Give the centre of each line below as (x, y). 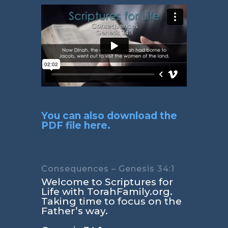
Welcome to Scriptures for (107, 182)
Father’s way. (74, 211)
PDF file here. (76, 125)
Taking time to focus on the (111, 201)
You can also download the (109, 116)
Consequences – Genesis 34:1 (108, 168)
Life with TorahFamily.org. (107, 191)
